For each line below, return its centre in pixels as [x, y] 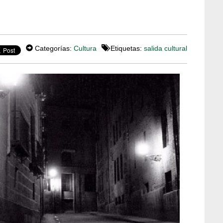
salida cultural [166, 49]
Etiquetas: [126, 49]
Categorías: [53, 49]
